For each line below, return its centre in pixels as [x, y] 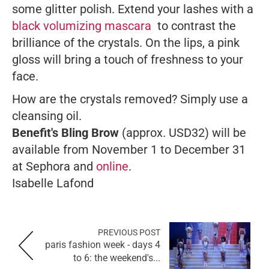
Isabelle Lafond [53, 183]
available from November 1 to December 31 [129, 150]
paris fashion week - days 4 [103, 245]
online [112, 167]
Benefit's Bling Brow [65, 133]
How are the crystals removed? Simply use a [130, 99]
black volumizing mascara [82, 26]
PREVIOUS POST [129, 233]
